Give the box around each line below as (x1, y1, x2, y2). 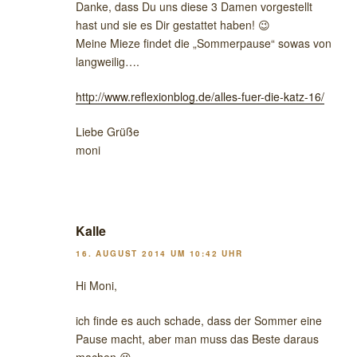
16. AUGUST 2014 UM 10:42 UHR (76, 247, 243, 259)
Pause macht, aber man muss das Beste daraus (76, 330, 319, 347)
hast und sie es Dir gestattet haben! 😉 (76, 17, 270, 33)
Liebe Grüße (76, 124, 139, 140)
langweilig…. (76, 53, 139, 70)
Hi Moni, (76, 277, 117, 293)
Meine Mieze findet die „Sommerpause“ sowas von (76, 35, 331, 52)
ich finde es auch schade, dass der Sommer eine (76, 312, 322, 328)
